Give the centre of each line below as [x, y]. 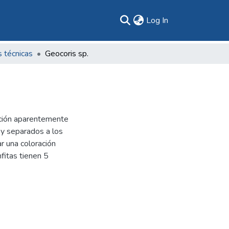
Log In [157, 20]
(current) [183, 20]
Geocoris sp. [67, 54]
